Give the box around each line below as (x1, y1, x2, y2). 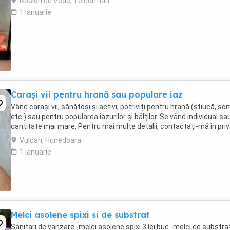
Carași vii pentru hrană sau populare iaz (11, 89, 183, 100)
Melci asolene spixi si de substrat (11, 209, 150, 220)
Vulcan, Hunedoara (20, 136, 81, 144)
